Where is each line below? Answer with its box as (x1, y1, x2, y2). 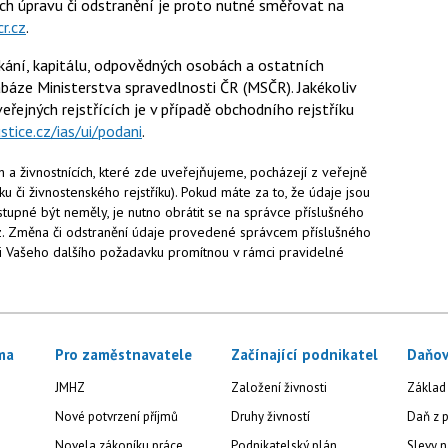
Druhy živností (230, 408, 310, 426)
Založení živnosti (230, 379, 327, 397)
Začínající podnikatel (230, 345, 378, 365)
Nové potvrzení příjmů (55, 408, 179, 426)
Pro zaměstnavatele (55, 345, 193, 365)
